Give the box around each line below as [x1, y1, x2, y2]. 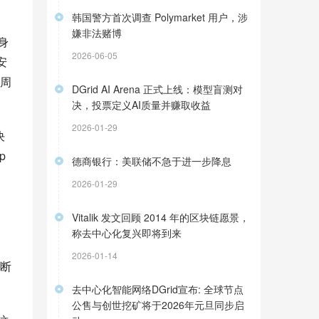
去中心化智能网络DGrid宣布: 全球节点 [72, 282, 244, 296]
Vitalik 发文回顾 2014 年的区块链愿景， [72, 210, 249, 224]
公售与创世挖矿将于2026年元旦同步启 [72, 298, 244, 312]
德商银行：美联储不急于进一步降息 [72, 154, 231, 168]
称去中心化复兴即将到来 [72, 226, 182, 240]
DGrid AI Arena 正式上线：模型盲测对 [72, 82, 243, 96]
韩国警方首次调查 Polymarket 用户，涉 [72, 10, 248, 24]
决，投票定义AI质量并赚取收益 [72, 98, 211, 112]
